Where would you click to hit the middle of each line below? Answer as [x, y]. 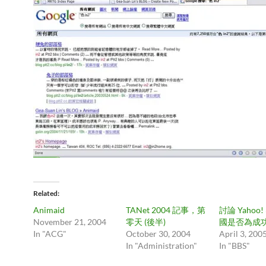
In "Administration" [162, 246]
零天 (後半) [146, 222]
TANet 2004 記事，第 [166, 210]
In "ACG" [50, 234]
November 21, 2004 [70, 222]
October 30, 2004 [159, 234]
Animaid [49, 210]
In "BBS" [234, 246]
